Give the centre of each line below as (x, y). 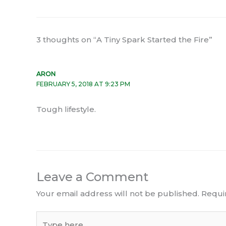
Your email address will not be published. (118, 193)
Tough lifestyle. (66, 109)
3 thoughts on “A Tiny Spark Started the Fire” (124, 40)
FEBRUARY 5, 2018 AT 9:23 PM (83, 84)
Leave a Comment (92, 177)
